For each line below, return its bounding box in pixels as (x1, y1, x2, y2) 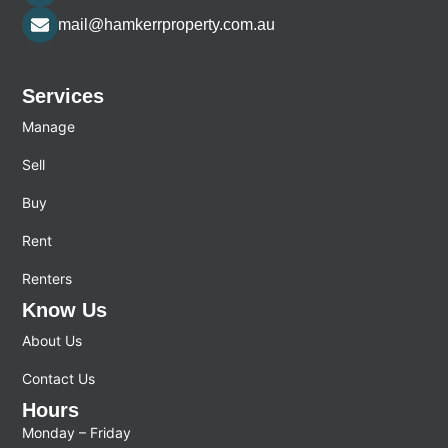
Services (22, 84, 105, 107)
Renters (22, 269, 73, 287)
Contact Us (22, 369, 96, 387)
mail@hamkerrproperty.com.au (58, 16, 276, 34)
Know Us (22, 298, 108, 321)
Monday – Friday (22, 423, 132, 441)
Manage (22, 117, 76, 135)
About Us (22, 331, 83, 349)
